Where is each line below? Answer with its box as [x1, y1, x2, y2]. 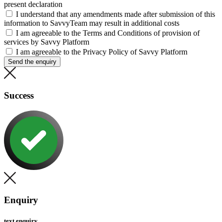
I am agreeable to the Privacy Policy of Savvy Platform [16, 48, 187, 56]
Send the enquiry [8, 58, 56, 66]
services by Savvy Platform [4, 38, 89, 47]
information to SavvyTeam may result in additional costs [4, 19, 179, 28]
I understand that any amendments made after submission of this [16, 10, 215, 19]
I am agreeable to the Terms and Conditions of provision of [16, 29, 200, 38]
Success [4, 90, 34, 101]
